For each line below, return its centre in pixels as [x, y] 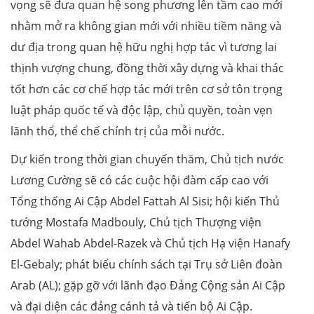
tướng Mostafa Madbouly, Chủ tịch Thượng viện [136, 223]
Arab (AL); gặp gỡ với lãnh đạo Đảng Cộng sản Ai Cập [148, 286]
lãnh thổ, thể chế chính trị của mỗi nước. [117, 131]
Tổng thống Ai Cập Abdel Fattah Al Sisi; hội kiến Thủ [145, 202]
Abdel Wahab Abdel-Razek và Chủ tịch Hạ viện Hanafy [150, 244]
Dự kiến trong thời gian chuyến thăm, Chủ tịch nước [147, 159]
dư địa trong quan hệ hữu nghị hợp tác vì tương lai [144, 47]
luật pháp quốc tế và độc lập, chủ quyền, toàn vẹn [142, 110]
